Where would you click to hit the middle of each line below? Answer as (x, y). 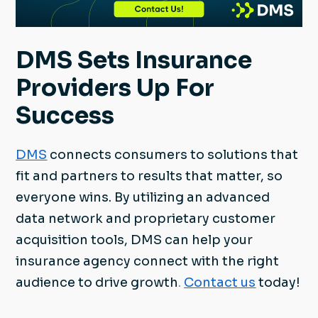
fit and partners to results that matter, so (149, 176)
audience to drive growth (97, 283)
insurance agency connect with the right (148, 262)
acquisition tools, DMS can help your (135, 240)
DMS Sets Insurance (134, 61)
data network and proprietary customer (146, 219)
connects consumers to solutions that (174, 155)
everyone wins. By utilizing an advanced (143, 198)
